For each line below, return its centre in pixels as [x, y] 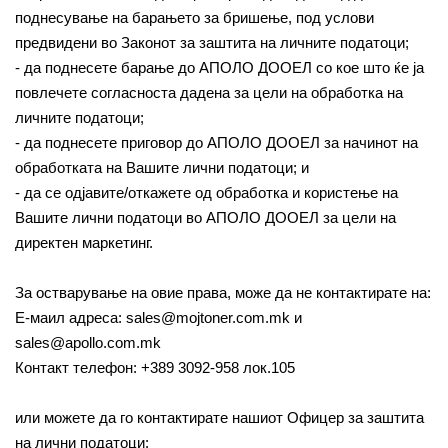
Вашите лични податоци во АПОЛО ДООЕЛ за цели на [205, 217]
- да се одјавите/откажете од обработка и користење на [206, 192]
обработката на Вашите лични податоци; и [162, 167]
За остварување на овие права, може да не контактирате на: [223, 292]
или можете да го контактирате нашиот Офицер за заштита [219, 417]
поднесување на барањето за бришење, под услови [194, 17]
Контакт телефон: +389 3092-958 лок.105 [155, 367]
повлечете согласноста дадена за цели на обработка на [209, 92]
